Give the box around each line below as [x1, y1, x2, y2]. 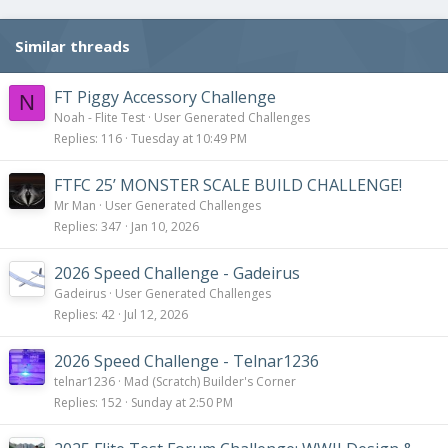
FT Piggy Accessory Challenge [54, 85, 276, 108]
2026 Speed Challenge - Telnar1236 [54, 349, 319, 372]
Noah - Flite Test [54, 108, 145, 126]
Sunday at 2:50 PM [131, 393, 233, 411]
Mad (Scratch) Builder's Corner [124, 372, 296, 390]
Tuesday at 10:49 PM [131, 129, 247, 147]
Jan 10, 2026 [131, 217, 199, 235]
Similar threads [15, 35, 130, 56]
